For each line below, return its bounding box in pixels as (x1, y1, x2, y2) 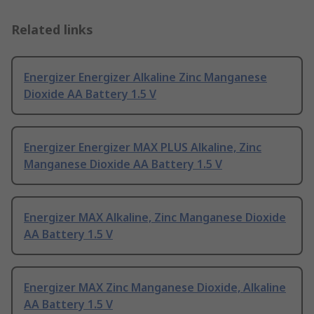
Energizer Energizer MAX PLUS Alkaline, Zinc (24, 139, 261, 156)
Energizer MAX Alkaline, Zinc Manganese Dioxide (24, 210, 286, 226)
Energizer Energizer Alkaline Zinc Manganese (24, 69, 267, 86)
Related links (11, 21, 93, 39)
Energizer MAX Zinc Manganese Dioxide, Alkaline (24, 280, 286, 296)
